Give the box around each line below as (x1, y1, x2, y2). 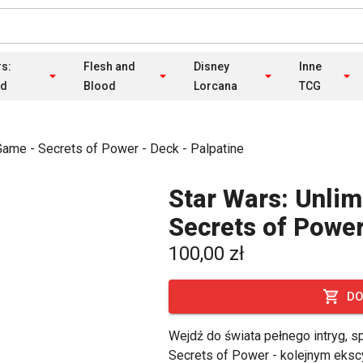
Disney (193, 60, 229, 73)
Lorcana (193, 79, 237, 92)
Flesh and (83, 60, 136, 73)
